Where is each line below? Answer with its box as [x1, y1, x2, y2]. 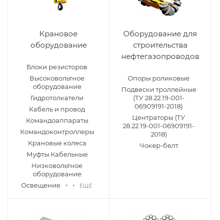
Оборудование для [123, 29, 197, 38]
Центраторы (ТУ [132, 113, 185, 121]
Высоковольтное [29, 74, 84, 82]
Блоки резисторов [27, 63, 87, 71]
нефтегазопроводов [121, 52, 199, 61]
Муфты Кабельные [26, 150, 88, 158]
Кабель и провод [29, 105, 85, 113]
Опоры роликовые [128, 74, 190, 82]
